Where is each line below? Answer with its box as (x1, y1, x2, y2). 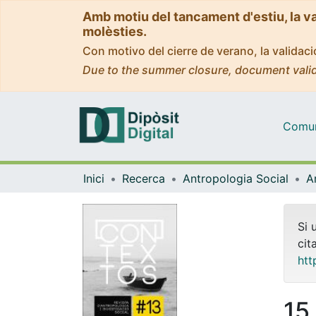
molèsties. (83, 24, 147, 39)
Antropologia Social (183, 171, 288, 186)
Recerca (122, 171, 165, 186)
